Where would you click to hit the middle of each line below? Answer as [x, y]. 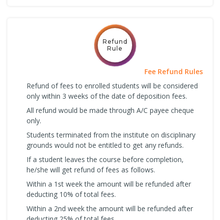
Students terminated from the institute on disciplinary [111, 135]
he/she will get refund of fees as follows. [91, 169]
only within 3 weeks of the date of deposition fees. [107, 96]
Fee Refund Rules [174, 71]
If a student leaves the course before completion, [105, 159]
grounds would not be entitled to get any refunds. [105, 145]
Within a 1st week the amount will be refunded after [109, 184]
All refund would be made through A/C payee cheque [110, 110]
